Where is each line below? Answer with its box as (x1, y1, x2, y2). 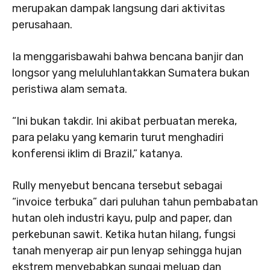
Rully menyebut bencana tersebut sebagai (12, 179, 222, 192)
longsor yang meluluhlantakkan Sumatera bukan (12, 66, 250, 80)
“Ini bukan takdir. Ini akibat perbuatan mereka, (12, 115, 237, 128)
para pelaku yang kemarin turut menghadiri (12, 131, 224, 144)
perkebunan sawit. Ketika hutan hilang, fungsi (12, 228, 236, 241)
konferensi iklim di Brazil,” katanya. (12, 147, 183, 160)
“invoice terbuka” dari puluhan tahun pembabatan (12, 195, 258, 209)
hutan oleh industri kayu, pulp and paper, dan (12, 212, 232, 225)
